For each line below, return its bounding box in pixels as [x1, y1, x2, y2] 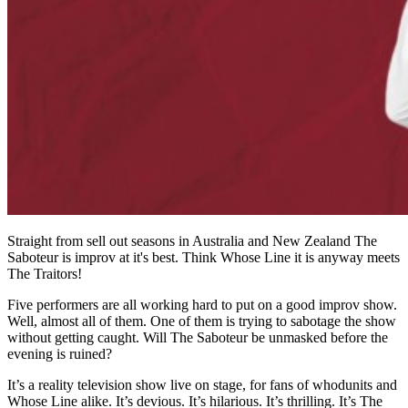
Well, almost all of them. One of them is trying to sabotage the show [7, 312, 396, 329]
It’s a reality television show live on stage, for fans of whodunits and [7, 376, 397, 393]
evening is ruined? [7, 345, 112, 362]
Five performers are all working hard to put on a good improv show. [7, 296, 397, 312]
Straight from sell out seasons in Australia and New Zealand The [7, 232, 377, 249]
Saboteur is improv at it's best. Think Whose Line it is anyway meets [7, 249, 400, 265]
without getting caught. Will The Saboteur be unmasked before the [7, 329, 388, 345]
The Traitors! [7, 265, 82, 281]
